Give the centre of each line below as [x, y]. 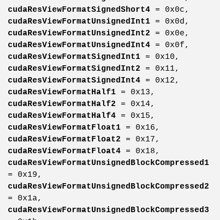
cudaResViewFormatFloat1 [64, 127]
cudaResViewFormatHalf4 [62, 116]
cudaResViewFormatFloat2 [64, 139]
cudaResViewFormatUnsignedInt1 [79, 21]
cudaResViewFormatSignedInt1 [74, 57]
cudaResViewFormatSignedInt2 [74, 69]
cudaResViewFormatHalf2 [62, 104]
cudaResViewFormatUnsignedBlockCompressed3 [109, 210]
